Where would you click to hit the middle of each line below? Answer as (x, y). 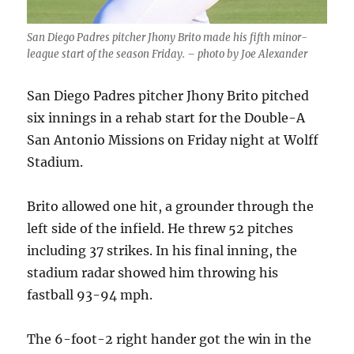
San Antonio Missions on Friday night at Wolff (173, 140)
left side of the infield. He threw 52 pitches (160, 229)
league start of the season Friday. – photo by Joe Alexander (168, 55)
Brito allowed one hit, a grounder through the (171, 207)
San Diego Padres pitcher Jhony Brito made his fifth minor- (168, 38)
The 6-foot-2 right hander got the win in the (169, 339)
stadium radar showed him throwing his (153, 273)
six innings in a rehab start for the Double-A (166, 118)
